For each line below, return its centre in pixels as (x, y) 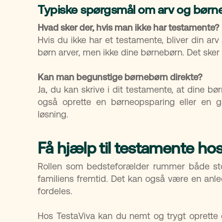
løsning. (53, 114)
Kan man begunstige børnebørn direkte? (120, 77)
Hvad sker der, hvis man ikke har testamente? (128, 27)
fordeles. (55, 191)
